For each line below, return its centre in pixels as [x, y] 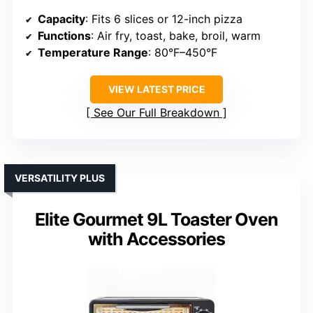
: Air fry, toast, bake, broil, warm [176, 35]
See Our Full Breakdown [156, 112]
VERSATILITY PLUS [60, 177]
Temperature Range [93, 52]
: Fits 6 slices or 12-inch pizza [164, 19]
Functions [64, 35]
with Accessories [156, 239]
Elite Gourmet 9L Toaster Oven [156, 219]
